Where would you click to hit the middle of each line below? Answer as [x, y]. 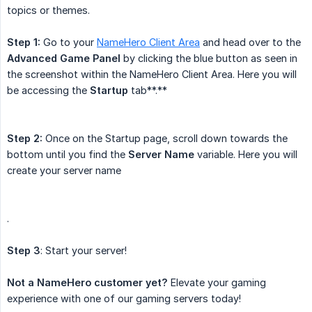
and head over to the [250, 42]
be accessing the [48, 91]
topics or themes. [48, 10]
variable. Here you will [246, 155]
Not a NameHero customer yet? [87, 283]
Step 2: [25, 139]
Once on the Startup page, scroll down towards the [165, 139]
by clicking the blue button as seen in [209, 58]
